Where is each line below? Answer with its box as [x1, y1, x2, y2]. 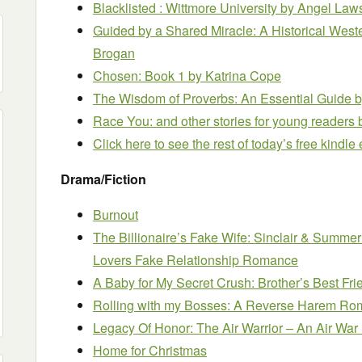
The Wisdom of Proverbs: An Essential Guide [93, 89, 355, 107]
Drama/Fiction [61, 170, 146, 188]
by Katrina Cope [188, 66, 281, 85]
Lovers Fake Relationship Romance [93, 250, 298, 269]
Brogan [93, 44, 135, 62]
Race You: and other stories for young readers [93, 112, 358, 130]
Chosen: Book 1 [93, 66, 188, 85]
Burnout [93, 205, 138, 224]
